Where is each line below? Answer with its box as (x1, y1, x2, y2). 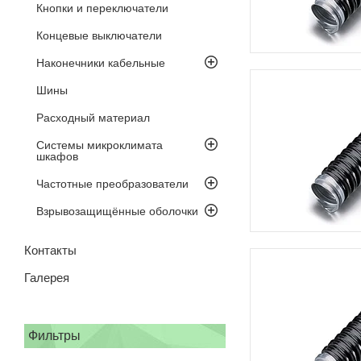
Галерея (24, 270, 69, 284)
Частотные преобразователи (36, 176, 189, 190)
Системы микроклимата (36, 138, 163, 151)
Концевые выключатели (36, 28, 162, 42)
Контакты (24, 243, 77, 257)
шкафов (36, 149, 78, 163)
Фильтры (28, 328, 81, 342)
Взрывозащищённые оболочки (36, 204, 198, 218)
